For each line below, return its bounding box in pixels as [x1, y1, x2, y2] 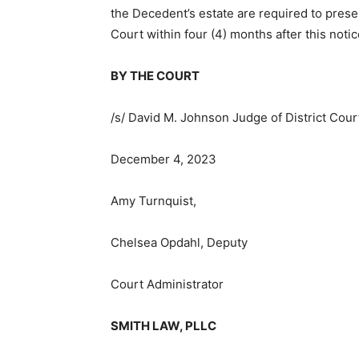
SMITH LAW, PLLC [104, 318, 211, 334]
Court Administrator [104, 276, 218, 292]
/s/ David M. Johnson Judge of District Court [104, 110, 357, 126]
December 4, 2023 [104, 151, 211, 167]
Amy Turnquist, [104, 193, 191, 209]
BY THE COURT [104, 68, 194, 84]
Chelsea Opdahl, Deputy [104, 235, 242, 251]
